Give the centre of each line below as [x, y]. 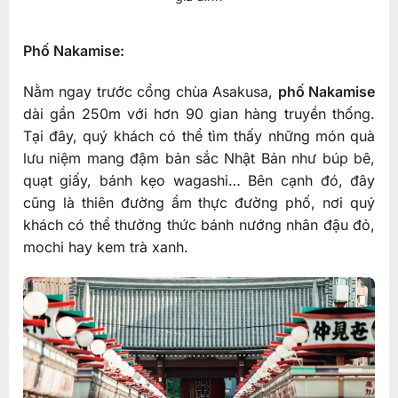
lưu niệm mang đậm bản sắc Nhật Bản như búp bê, [199, 158]
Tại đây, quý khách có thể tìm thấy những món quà [199, 135]
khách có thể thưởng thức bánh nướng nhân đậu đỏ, [199, 224]
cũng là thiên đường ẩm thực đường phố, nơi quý [199, 202]
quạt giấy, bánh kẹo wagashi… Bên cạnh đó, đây [199, 180]
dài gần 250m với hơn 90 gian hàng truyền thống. [199, 113]
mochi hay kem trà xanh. [105, 247]
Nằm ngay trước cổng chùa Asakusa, [150, 91]
